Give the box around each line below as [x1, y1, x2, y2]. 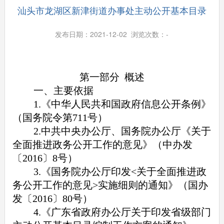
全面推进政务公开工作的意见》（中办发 [12, 138, 192, 150]
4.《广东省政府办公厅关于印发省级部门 [33, 206, 211, 217]
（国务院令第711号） [12, 111, 107, 123]
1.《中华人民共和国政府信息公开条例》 [33, 98, 211, 109]
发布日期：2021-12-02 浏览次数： [55, 28, 166, 39]
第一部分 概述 [79, 71, 144, 82]
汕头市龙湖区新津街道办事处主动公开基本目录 [17, 3, 206, 16]
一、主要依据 [33, 84, 94, 96]
